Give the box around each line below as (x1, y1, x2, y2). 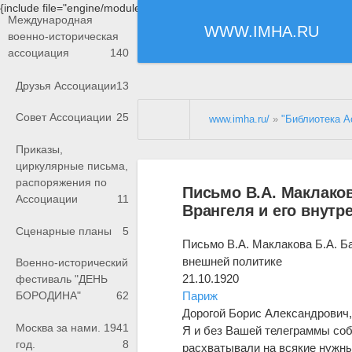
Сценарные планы (16, 224, 112, 237)
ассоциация (8, 46, 69, 60)
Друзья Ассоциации (16, 79, 116, 92)
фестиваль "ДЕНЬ (16, 273, 108, 286)
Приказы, (16, 143, 63, 156)
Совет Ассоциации (16, 111, 112, 124)
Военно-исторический (16, 256, 128, 269)
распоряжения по (16, 176, 107, 189)
